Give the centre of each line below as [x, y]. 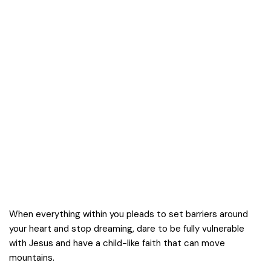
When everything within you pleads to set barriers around [129, 214]
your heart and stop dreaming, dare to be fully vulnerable [127, 229]
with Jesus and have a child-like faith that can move [117, 243]
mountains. [32, 258]
